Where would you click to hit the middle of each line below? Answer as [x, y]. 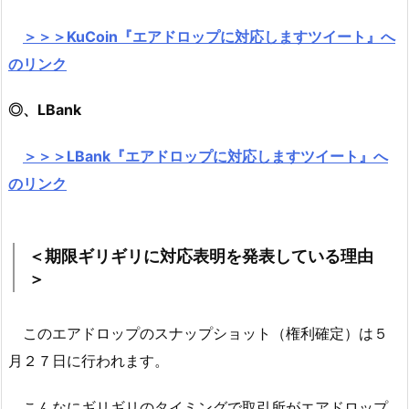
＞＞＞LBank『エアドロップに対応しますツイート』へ [205, 157]
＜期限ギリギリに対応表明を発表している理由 [201, 257]
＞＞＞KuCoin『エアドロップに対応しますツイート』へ [209, 36]
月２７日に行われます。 [89, 361]
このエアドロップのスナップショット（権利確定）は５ [198, 334]
